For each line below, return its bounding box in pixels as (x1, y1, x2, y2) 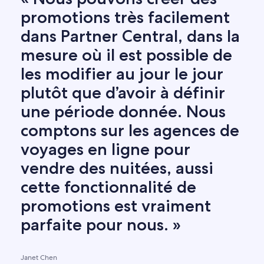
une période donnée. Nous (21, 101, 226, 122)
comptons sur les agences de (21, 120, 240, 141)
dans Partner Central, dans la (21, 26, 240, 47)
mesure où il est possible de (21, 45, 233, 65)
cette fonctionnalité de (21, 177, 197, 197)
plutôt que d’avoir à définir (21, 82, 226, 103)
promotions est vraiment (21, 196, 212, 216)
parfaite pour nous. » (21, 214, 181, 235)
